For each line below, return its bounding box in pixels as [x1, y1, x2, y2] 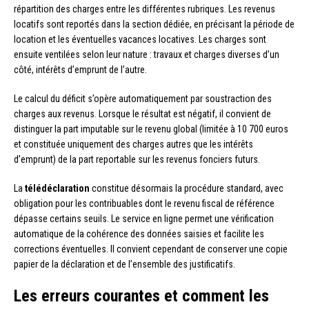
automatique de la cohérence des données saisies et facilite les [14, 228, 264, 240]
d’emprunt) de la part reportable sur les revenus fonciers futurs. [14, 154, 260, 166]
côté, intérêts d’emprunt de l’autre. [14, 64, 147, 76]
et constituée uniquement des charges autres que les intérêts [14, 139, 253, 150]
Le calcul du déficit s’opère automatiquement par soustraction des [14, 93, 272, 105]
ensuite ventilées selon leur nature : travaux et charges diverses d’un [14, 49, 279, 61]
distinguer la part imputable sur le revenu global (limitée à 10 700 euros [14, 123, 288, 135]
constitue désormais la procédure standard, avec [90, 183, 283, 195]
